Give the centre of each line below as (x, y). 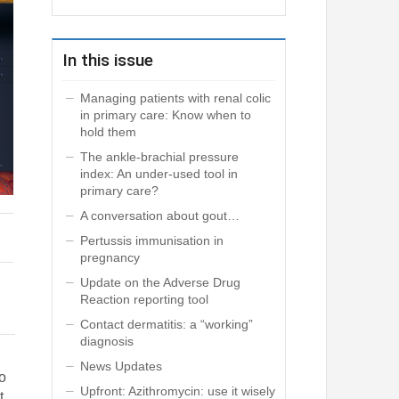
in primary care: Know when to (165, 115)
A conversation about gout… (159, 216)
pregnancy (110, 258)
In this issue (107, 61)
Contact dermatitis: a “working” (166, 325)
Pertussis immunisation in (151, 241)
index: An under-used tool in (159, 174)
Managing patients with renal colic (175, 98)
